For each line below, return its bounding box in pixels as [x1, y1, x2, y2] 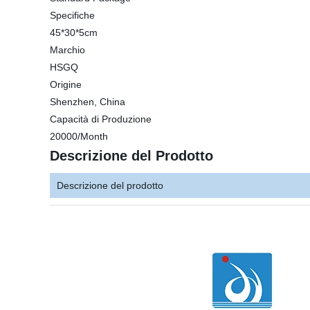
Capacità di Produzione [50, 113, 152, 125]
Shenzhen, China [50, 96, 125, 107]
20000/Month [50, 131, 108, 142]
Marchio [50, 44, 85, 55]
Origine [50, 79, 82, 90]
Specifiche [50, 10, 95, 21]
